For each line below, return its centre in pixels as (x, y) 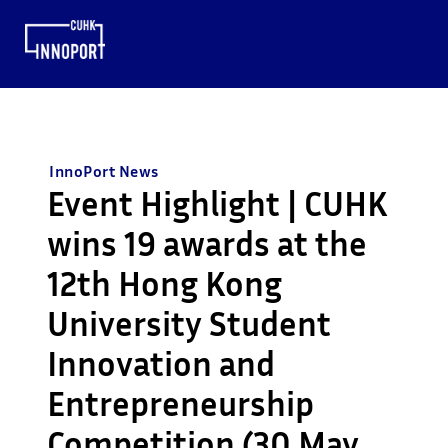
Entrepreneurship (181, 403)
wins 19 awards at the (207, 243)
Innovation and (161, 363)
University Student (189, 323)
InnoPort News (104, 170)
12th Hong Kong (165, 283)
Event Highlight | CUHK (218, 203)
